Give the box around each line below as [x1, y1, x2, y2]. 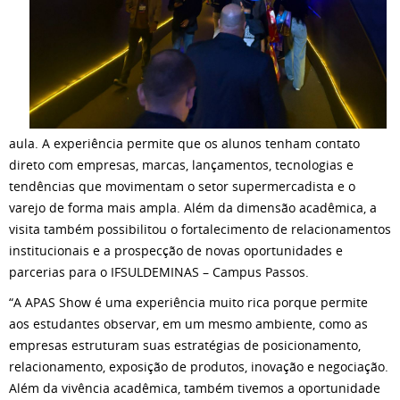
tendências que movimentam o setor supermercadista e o [9, 178, 355, 196]
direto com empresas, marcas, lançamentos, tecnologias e [9, 156, 354, 174]
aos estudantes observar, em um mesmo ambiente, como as [9, 315, 368, 333]
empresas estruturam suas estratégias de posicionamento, [9, 337, 361, 354]
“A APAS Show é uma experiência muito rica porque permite [9, 294, 368, 312]
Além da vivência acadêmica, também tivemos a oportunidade [9, 379, 380, 397]
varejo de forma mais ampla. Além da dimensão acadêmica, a [9, 199, 377, 217]
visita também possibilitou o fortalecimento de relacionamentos [9, 221, 391, 238]
